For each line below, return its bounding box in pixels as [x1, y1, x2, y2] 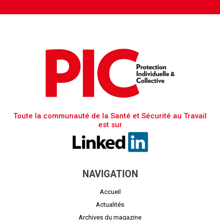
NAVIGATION [82, 168, 138, 180]
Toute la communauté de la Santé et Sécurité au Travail [13, 111, 207, 120]
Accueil [99, 188, 121, 195]
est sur [98, 120, 122, 129]
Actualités [96, 200, 124, 208]
